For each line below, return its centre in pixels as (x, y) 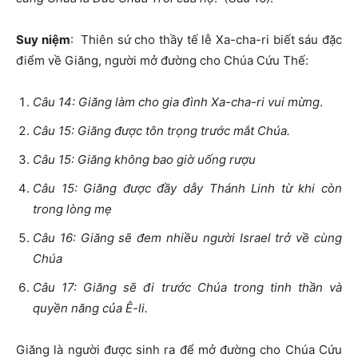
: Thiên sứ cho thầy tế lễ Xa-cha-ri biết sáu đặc (206, 40)
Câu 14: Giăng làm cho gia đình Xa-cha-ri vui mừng (176, 102)
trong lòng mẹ (72, 209)
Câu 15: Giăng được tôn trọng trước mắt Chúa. (161, 131)
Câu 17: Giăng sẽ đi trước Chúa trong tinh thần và (187, 288)
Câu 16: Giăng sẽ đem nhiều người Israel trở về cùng (187, 238)
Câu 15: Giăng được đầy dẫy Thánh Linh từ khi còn (187, 189)
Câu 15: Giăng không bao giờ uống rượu (144, 160)
